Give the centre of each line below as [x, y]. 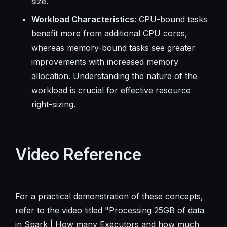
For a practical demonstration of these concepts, [109, 196]
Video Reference [78, 154]
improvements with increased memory [105, 62]
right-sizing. [53, 104]
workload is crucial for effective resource [111, 90]
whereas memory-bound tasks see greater [113, 47]
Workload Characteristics [83, 19]
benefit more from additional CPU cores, [109, 33]
